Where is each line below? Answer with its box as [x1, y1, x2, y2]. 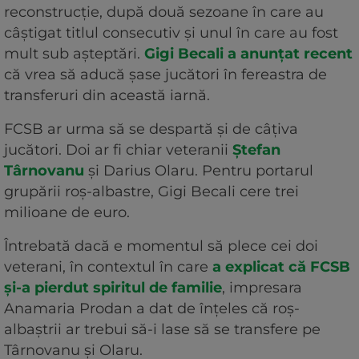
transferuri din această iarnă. [4, 86, 210, 104]
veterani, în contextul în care [4, 257, 212, 276]
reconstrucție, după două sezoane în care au [4, 2, 324, 21]
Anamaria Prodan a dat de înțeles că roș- [4, 299, 300, 317]
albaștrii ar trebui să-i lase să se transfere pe [4, 320, 321, 338]
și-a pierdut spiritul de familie [4, 278, 222, 296]
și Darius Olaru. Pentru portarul [84, 161, 313, 179]
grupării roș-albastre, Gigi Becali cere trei [4, 182, 299, 200]
